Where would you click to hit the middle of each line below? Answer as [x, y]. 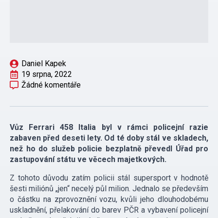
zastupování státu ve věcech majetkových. [88, 160]
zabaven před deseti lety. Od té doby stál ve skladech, [109, 138]
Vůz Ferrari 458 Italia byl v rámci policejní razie [109, 127]
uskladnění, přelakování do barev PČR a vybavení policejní [109, 210]
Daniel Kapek [44, 64]
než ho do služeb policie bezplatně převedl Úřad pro [109, 149]
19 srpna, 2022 [47, 74]
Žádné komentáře [51, 85]
